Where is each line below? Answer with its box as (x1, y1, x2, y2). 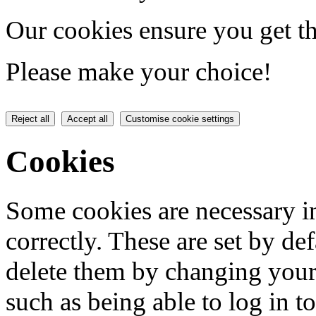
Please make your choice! (6, 56, 272, 86)
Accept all (67, 113, 108, 124)
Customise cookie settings (126, 113, 234, 124)
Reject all (11, 113, 49, 124)
